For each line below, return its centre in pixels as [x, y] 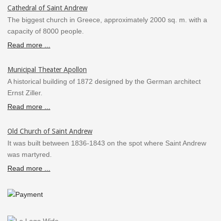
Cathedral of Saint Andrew [47, 8]
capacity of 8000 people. [46, 31]
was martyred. [30, 154]
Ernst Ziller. [25, 92]
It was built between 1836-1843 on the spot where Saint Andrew [107, 143]
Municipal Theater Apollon [47, 69]
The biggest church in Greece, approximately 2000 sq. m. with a [107, 19]
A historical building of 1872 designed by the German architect [104, 81]
